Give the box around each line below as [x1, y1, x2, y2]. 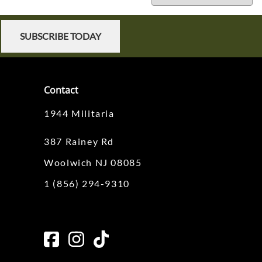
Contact [44, 84, 79, 97]
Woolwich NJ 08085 [44, 157, 142, 168]
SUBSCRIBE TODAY [19, 30, 101, 42]
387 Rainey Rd [44, 136, 114, 147]
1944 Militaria [44, 108, 115, 119]
